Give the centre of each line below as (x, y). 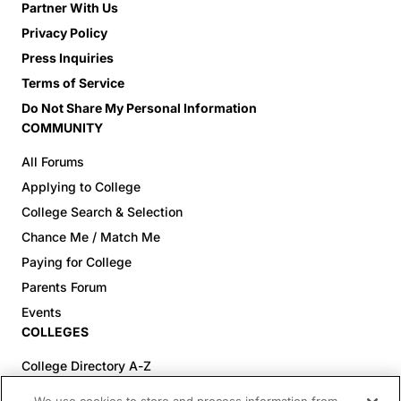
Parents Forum (64, 287)
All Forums (53, 162)
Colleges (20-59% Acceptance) (116, 391)
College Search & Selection (102, 212)
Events (42, 312)
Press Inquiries (68, 58)
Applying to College (81, 187)
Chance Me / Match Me (91, 237)
